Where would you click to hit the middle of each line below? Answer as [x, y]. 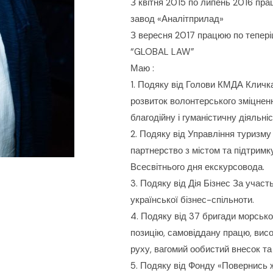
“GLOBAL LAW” [162, 52]
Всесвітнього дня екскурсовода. [197, 167]
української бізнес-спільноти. [192, 200]
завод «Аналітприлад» [177, 19]
